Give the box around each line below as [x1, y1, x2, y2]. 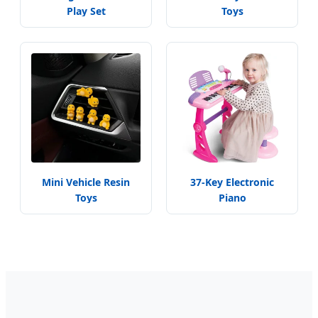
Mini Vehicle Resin [42, 175, 130, 190]
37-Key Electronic [190, 175, 274, 190]
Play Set [66, 4, 106, 18]
